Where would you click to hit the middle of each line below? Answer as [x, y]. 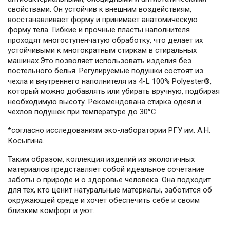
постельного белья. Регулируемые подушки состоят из [106, 71]
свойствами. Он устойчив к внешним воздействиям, [100, 9]
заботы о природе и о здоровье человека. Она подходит [109, 180]
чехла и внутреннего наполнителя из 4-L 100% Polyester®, [110, 81]
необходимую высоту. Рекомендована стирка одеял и [104, 102]
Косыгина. [26, 141]
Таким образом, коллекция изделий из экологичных [101, 159]
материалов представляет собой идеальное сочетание [106, 170]
